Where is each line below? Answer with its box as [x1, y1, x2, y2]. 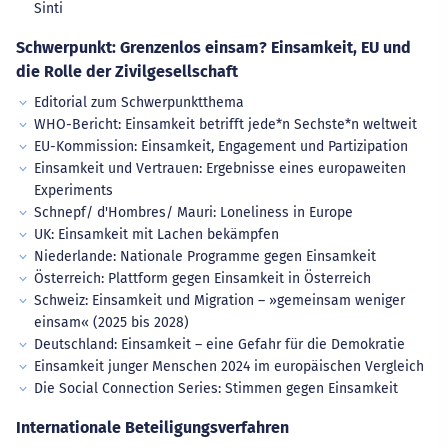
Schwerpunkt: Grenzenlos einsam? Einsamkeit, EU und [16, 38, 411, 57]
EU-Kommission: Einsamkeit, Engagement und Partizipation [33, 138, 408, 155]
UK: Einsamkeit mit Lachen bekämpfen [33, 226, 279, 243]
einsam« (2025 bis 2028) [33, 314, 189, 331]
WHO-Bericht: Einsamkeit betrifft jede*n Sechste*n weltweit [33, 116, 417, 133]
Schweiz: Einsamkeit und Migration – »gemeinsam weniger [33, 292, 405, 309]
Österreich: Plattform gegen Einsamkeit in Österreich [33, 270, 371, 287]
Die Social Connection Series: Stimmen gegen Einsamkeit [33, 380, 398, 397]
